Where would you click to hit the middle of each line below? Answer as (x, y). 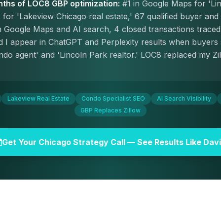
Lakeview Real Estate (38, 98)
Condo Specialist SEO (113, 98)
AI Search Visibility (184, 98)
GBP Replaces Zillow (110, 110)
